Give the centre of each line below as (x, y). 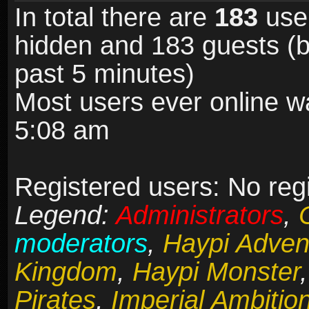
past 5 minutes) (104, 74)
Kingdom (66, 272)
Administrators (200, 216)
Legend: (65, 216)
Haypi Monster (216, 272)
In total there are (114, 18)
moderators (81, 244)
